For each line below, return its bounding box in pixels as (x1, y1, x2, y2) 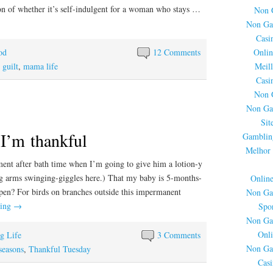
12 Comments (153, 46, 201, 58)
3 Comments (157, 229, 201, 241)
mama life (23, 60, 58, 73)
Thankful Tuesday (29, 243, 91, 255)
